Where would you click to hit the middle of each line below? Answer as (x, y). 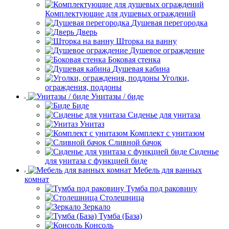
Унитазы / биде (117, 97)
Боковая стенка (134, 60)
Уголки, (175, 78)
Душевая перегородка (169, 23)
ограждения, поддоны (83, 87)
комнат (37, 179)
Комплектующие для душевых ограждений (120, 14)
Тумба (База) (120, 216)
